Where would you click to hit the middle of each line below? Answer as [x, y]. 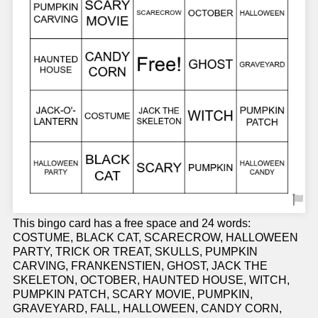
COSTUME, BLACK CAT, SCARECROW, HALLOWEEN [155, 238]
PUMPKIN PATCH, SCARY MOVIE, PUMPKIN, [133, 295]
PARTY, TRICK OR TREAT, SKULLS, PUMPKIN [135, 252]
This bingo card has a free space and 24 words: [132, 224]
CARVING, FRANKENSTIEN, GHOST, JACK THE [140, 266]
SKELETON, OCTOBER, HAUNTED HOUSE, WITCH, [151, 280]
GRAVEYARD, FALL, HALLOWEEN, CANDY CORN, [147, 309]
